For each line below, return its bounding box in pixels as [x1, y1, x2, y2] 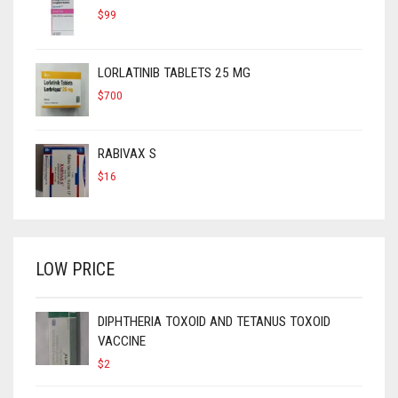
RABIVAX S [98, 146, 156, 163]
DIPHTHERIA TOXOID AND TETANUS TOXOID [98, 314, 330, 330]
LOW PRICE [36, 259, 115, 281]
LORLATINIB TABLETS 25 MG [98, 65, 251, 82]
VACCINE [98, 333, 146, 350]
